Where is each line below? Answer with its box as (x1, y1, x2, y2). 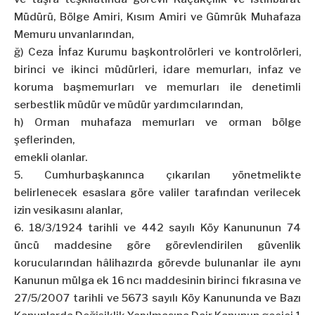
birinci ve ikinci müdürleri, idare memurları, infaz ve (14, 63, 301, 77)
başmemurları (63, 81, 135, 94)
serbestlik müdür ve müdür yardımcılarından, (14, 98, 243, 112)
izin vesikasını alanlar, (14, 204, 122, 217)
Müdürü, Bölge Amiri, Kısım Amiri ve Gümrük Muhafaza (14, 11, 301, 24)
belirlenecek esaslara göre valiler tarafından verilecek (14, 186, 301, 200)
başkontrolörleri (131, 46, 214, 59)
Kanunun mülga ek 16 (14, 274, 127, 288)
